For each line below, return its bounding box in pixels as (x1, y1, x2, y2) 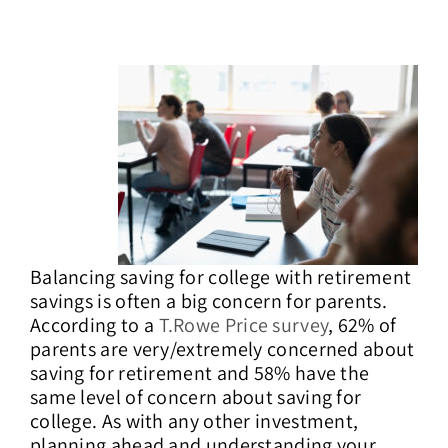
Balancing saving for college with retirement (29, 263, 412, 290)
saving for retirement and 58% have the (29, 359, 370, 386)
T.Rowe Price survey (158, 311, 329, 338)
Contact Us (343, 32, 426, 52)
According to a (29, 311, 159, 338)
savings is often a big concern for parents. (29, 287, 387, 314)
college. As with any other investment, (29, 407, 359, 434)
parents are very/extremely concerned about (29, 335, 415, 362)
